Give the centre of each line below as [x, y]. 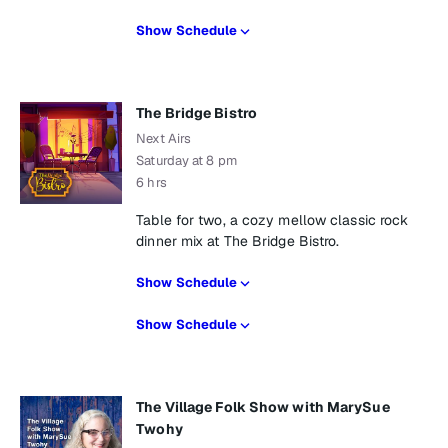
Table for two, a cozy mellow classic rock [272, 220]
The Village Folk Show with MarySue [263, 407]
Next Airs [164, 138]
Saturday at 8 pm [186, 160]
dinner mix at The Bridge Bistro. [238, 241]
